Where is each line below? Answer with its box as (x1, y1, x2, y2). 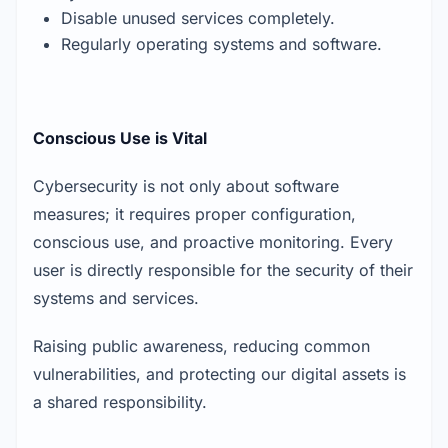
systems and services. (33, 288, 199, 309)
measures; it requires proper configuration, (33, 204, 356, 225)
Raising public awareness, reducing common (33, 336, 370, 357)
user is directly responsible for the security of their (33, 260, 413, 281)
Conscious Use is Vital (33, 128, 207, 149)
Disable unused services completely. (61, 8, 335, 29)
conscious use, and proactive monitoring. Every (33, 232, 393, 253)
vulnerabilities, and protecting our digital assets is (33, 364, 406, 385)
